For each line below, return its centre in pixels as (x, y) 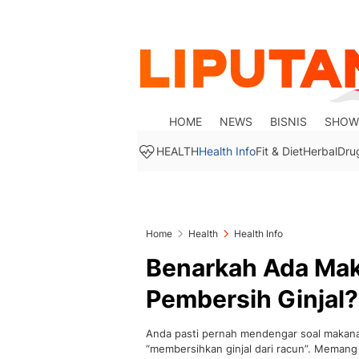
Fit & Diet (279, 151)
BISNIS (289, 121)
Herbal (320, 151)
